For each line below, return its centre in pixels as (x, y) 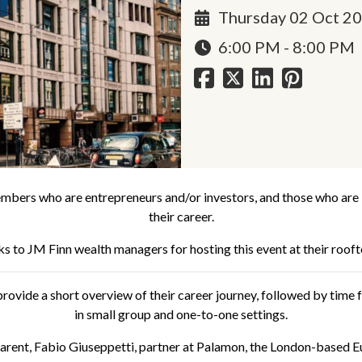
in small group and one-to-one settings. (181, 314)
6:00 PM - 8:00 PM (286, 47)
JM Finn (50, 248)
